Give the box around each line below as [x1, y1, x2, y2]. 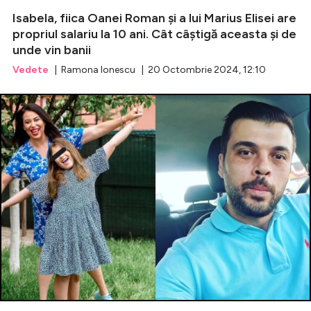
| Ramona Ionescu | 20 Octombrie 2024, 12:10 [49, 64, 266, 76]
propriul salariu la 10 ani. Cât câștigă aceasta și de [12, 26, 296, 42]
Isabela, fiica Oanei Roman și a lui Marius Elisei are [12, 10, 296, 26]
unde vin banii [12, 42, 91, 58]
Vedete [12, 64, 49, 76]
